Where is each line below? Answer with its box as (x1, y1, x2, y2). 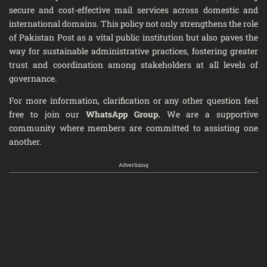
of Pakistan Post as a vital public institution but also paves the (9, 32, 258, 43)
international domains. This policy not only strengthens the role (9, 18, 258, 29)
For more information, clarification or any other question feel (9, 95, 258, 106)
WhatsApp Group (86, 108, 158, 120)
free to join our (9, 108, 86, 120)
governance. (9, 73, 57, 84)
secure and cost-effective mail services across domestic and (9, 4, 258, 15)
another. (9, 136, 41, 147)
